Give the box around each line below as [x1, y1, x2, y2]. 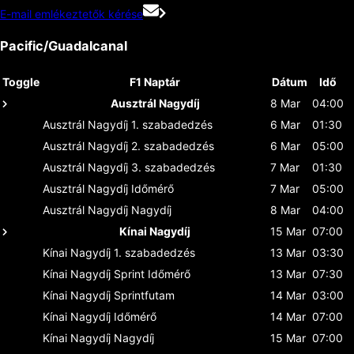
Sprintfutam [114, 288, 175, 302]
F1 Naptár [130, 74, 180, 88]
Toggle [2, 74, 40, 88]
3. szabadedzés [131, 160, 215, 174]
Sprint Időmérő [114, 266, 190, 281]
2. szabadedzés [131, 138, 214, 153]
